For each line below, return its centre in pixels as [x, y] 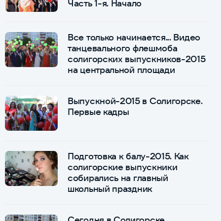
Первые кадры [98, 111]
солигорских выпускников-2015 [137, 59]
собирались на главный [118, 178]
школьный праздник [110, 188]
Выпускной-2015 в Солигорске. [135, 101]
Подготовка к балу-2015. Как [128, 156]
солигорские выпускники [123, 167]
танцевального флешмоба [123, 48]
